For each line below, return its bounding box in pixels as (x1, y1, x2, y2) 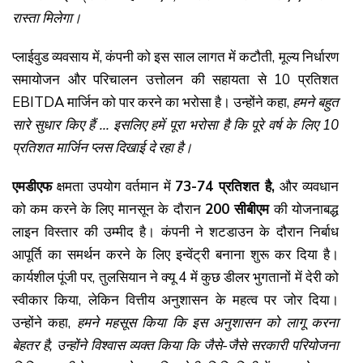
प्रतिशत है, (219, 177, 275, 196)
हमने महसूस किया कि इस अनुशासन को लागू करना (76, 313, 340, 332)
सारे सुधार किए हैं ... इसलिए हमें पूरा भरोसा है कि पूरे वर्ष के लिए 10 (12, 115, 339, 135)
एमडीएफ (12, 177, 52, 196)
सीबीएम (234, 199, 270, 219)
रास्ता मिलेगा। (12, 8, 81, 28)
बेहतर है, (12, 335, 57, 355)
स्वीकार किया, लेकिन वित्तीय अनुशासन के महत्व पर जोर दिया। (12, 290, 339, 310)
